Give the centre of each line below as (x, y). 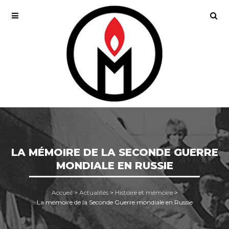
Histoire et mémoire (144, 192)
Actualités (94, 192)
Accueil (62, 192)
